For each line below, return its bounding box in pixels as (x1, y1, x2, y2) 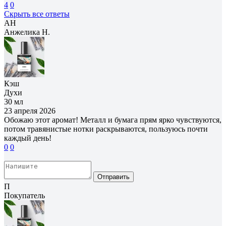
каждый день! (4, 133, 51, 142)
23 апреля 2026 (4, 106, 55, 115)
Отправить (97, 173, 130, 181)
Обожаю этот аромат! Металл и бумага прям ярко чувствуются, (4, 115, 221, 124)
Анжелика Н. (4, 27, 50, 36)
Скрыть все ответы (4, 9, 70, 18)
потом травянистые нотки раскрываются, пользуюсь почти (4, 124, 208, 133)
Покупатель (4, 191, 45, 200)
